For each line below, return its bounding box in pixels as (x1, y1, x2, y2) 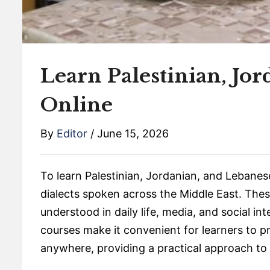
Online (40, 93, 113, 118)
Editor (57, 127, 87, 140)
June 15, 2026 (97, 127, 169, 140)
